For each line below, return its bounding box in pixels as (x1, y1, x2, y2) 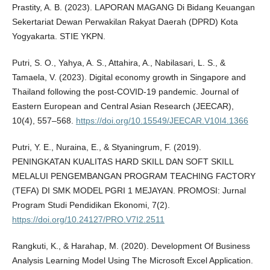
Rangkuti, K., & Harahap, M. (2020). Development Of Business (11, 240, 250, 251)
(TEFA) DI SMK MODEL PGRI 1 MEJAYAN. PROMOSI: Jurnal (11, 185, 246, 195)
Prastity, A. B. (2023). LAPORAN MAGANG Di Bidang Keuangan (11, 2, 255, 12)
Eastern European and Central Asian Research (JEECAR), (11, 101, 234, 111)
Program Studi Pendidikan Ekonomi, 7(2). (11, 199, 170, 210)
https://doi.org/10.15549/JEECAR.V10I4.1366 (75, 115, 248, 125)
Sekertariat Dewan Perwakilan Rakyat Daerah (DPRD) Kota (11, 16, 238, 27)
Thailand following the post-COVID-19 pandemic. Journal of (11, 86, 239, 96)
